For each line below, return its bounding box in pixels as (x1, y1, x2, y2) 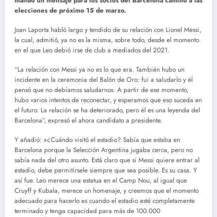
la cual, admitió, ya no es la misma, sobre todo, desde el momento (15, 35, 199, 45)
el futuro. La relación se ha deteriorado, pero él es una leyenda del (15, 106, 200, 115)
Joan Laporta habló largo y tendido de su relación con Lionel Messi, (15, 25, 201, 34)
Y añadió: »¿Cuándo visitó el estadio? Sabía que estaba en (15, 135, 180, 145)
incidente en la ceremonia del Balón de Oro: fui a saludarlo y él (15, 75, 193, 85)
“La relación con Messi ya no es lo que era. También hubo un (15, 65, 185, 75)
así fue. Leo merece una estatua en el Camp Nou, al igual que (15, 176, 187, 186)
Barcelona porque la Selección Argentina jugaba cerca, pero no (15, 145, 193, 155)
